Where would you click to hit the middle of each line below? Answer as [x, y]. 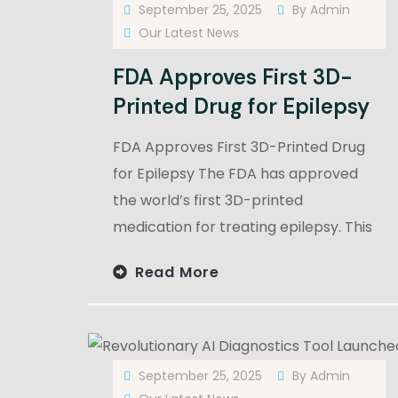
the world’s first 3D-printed [208, 200]
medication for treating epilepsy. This [243, 227]
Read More [177, 272]
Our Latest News [189, 33]
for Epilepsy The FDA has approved [235, 174]
